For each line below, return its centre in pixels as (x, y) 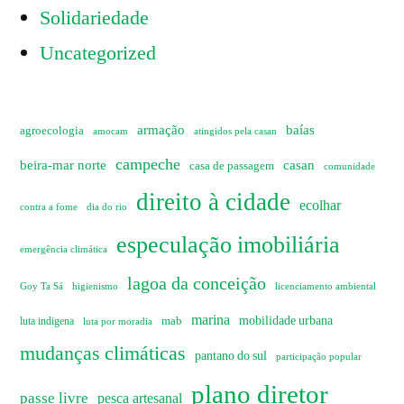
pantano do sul (231, 356)
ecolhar (320, 206)
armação (161, 131)
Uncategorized (98, 54)
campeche (148, 165)
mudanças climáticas (103, 354)
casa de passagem (232, 166)
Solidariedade (94, 18)
